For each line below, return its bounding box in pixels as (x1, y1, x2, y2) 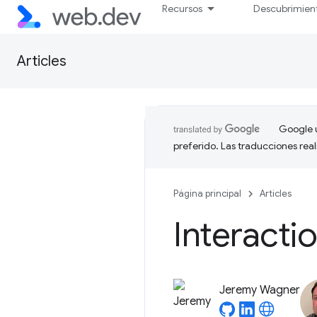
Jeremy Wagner (219, 283, 300, 297)
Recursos (162, 2, 203, 15)
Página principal (173, 188, 241, 200)
